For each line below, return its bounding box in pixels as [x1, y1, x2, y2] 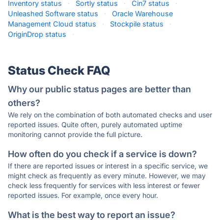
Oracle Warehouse [112, 9, 173, 18]
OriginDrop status [8, 30, 66, 38]
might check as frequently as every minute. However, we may [8, 171, 206, 180]
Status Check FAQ [8, 63, 110, 78]
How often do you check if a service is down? [8, 149, 197, 159]
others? [8, 98, 40, 108]
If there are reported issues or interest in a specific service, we [8, 162, 208, 170]
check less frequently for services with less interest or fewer [8, 181, 200, 190]
